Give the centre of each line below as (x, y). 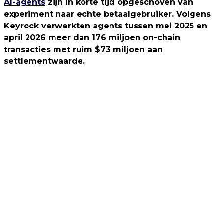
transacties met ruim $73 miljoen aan (83, 49)
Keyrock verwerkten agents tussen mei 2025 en (106, 26)
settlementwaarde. (44, 61)
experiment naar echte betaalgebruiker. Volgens (107, 14)
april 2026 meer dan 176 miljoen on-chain (92, 37)
